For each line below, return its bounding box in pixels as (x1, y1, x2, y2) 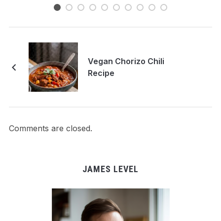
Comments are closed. (8, 123, 92, 133)
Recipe (87, 68, 114, 78)
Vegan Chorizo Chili (87, 56, 164, 66)
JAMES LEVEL (82, 163, 139, 174)
